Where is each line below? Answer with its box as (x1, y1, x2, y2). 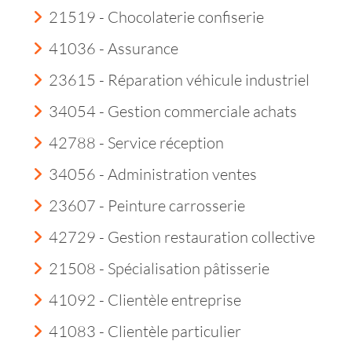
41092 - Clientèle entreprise (49, 290, 241, 310)
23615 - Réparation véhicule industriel (49, 70, 310, 90)
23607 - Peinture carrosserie (49, 196, 245, 215)
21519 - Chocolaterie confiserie (49, 7, 264, 27)
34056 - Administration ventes (49, 164, 257, 184)
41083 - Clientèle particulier (49, 321, 241, 341)
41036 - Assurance (49, 38, 178, 58)
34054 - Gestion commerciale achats (49, 101, 297, 121)
